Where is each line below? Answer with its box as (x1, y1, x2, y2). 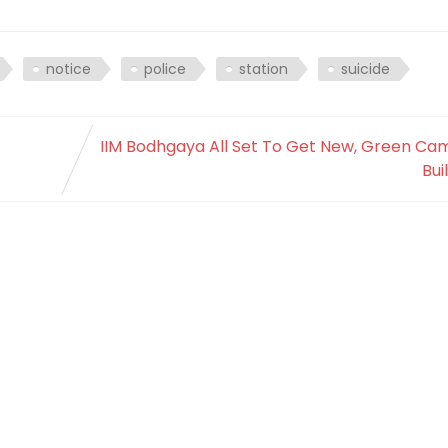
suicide (341, 58, 390, 79)
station (239, 58, 288, 79)
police (144, 58, 186, 79)
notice (46, 58, 91, 79)
